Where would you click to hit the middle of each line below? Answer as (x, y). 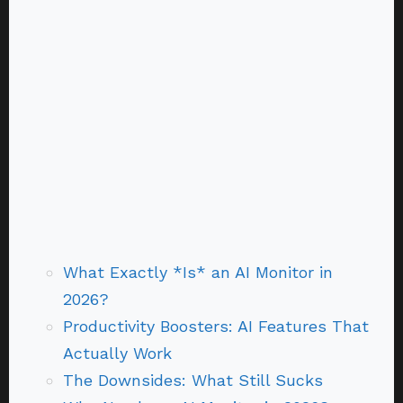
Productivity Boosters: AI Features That (216, 326)
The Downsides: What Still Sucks (193, 380)
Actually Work (117, 353)
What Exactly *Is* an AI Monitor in (198, 272)
